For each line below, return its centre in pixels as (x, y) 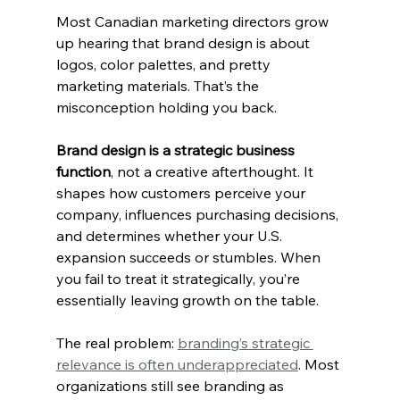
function (83, 171)
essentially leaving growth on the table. (187, 300)
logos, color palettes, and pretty (165, 64)
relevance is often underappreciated (177, 364)
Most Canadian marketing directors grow (194, 21)
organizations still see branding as (171, 385)
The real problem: (117, 342)
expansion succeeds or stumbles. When (190, 257)
